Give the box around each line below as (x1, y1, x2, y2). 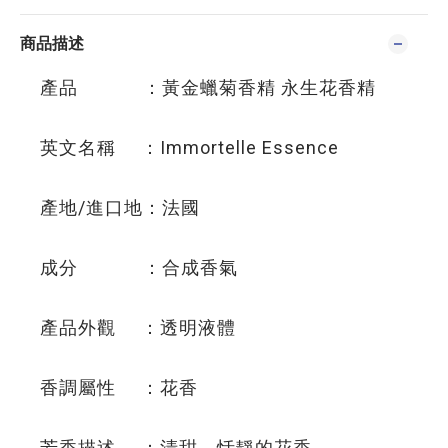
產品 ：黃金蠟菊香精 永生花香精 (40, 77, 376, 98)
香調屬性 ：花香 (40, 377, 198, 398)
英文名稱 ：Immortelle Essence (40, 137, 339, 158)
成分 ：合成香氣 (40, 257, 238, 278)
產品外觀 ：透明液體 (40, 317, 236, 338)
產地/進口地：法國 (40, 197, 200, 218)
